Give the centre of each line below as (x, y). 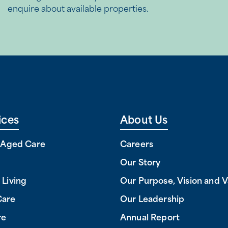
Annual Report (150, 219)
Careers (137, 145)
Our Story (140, 164)
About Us (144, 121)
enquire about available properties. (78, 9)
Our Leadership (152, 200)
